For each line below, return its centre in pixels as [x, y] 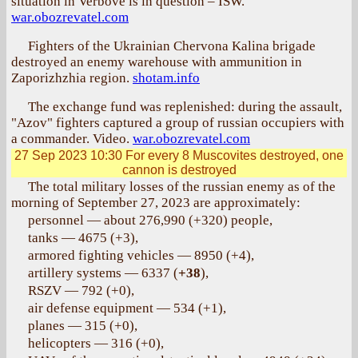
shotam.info [166, 78]
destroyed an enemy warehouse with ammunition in [157, 62]
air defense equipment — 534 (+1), [127, 308]
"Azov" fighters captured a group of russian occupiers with [178, 123]
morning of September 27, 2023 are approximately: [156, 203]
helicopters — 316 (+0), [96, 343]
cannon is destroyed [179, 170]
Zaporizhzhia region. [72, 78]
